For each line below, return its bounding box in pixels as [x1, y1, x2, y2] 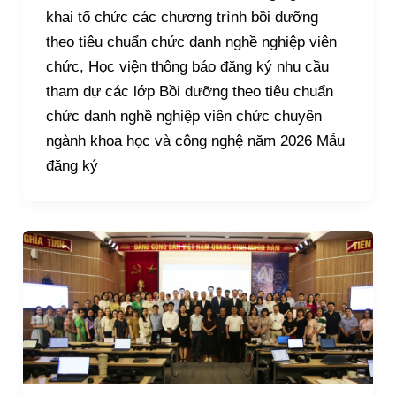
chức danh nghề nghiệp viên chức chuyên [45, 107, 322, 125]
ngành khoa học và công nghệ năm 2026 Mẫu [45, 132, 345, 149]
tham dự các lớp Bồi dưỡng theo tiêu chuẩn [45, 82, 333, 100]
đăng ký [45, 156, 98, 174]
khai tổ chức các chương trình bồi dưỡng [45, 8, 318, 26]
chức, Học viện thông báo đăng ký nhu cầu [45, 57, 329, 75]
